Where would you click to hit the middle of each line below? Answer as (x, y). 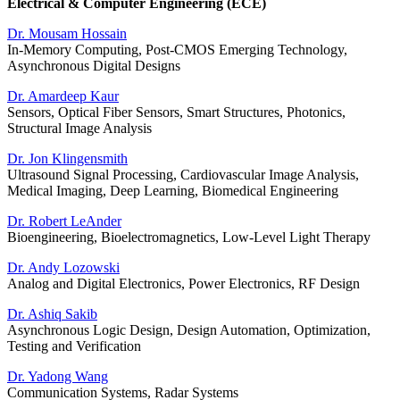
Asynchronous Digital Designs (94, 66)
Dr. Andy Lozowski (63, 268)
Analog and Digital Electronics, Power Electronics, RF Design (183, 284)
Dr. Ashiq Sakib (52, 314)
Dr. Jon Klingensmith (67, 159)
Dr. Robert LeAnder (64, 221)
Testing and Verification (74, 346)
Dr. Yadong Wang (58, 377)
